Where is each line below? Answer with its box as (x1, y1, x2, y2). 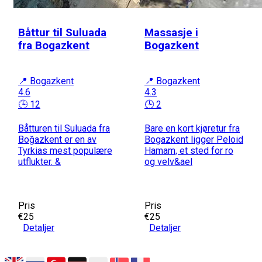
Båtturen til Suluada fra (18, 122, 110, 134)
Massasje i (144, 26, 198, 39)
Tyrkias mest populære (18, 144, 112, 156)
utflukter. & (18, 156, 61, 167)
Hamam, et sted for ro (144, 144, 233, 156)
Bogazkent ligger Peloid (144, 133, 243, 145)
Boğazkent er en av (18, 133, 96, 145)
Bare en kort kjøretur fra (144, 122, 240, 134)
